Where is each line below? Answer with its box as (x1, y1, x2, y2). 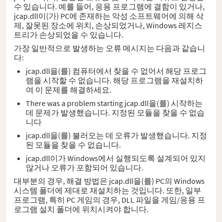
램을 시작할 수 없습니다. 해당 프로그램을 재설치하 (26, 75, 203, 86)
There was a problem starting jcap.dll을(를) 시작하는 (26, 98, 203, 109)
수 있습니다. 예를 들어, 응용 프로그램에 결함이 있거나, (14, 1, 205, 12)
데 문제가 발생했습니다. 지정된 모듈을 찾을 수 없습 (26, 108, 205, 118)
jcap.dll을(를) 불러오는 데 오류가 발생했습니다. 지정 (26, 130, 207, 141)
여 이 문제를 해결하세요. (26, 85, 111, 95)
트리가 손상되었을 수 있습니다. (14, 30, 123, 40)
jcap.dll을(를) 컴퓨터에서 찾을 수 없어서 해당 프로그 (26, 66, 207, 76)
